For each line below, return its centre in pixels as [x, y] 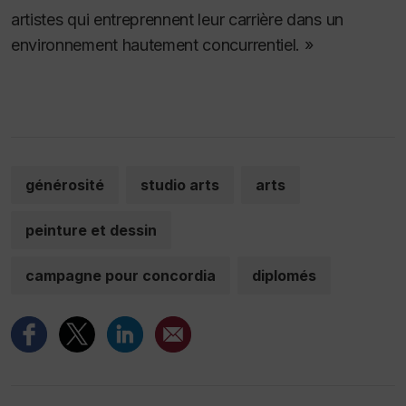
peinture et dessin [91, 231]
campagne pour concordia [121, 276]
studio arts [180, 185]
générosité [65, 185]
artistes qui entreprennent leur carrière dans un [177, 20]
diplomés [284, 276]
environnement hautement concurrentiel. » [162, 45]
